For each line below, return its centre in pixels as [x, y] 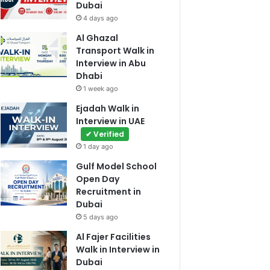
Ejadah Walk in [108, 108]
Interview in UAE [111, 121]
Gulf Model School [117, 166]
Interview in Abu [111, 63]
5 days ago [101, 217]
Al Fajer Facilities [114, 237]
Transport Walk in [115, 50]
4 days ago [101, 18]
